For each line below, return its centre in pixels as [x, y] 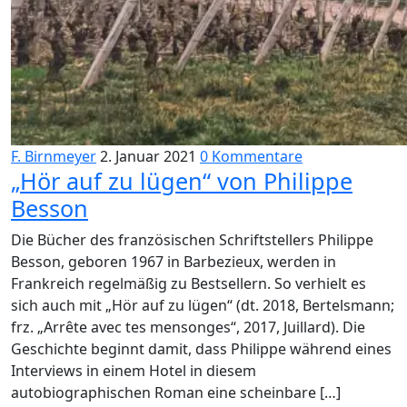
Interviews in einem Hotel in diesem [134, 371]
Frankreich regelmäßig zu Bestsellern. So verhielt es [189, 283]
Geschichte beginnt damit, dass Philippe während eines [201, 349]
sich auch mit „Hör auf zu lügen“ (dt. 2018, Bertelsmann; [203, 305]
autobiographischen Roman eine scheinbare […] [176, 392]
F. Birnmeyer [54, 156]
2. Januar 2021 [148, 156]
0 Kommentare [251, 156]
